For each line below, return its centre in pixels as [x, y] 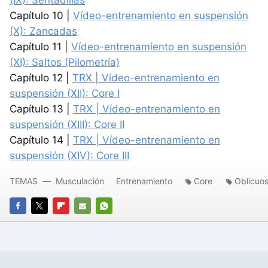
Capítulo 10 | [41, 16]
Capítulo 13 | [41, 109]
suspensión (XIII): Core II [67, 124]
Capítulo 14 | [41, 140]
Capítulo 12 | [41, 78]
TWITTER [49, 223]
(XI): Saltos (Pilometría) [65, 62]
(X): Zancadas [43, 31]
